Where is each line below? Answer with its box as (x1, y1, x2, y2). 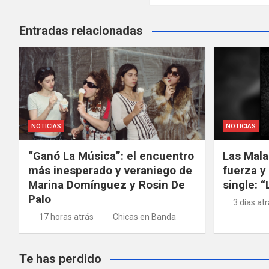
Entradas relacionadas (19, 23, 143, 38)
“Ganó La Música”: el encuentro (28, 149, 194, 163)
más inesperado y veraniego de (28, 163, 192, 178)
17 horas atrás (38, 212, 94, 222)
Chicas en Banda (113, 212, 176, 222)
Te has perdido (19, 252, 101, 267)
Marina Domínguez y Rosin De (28, 178, 185, 192)
